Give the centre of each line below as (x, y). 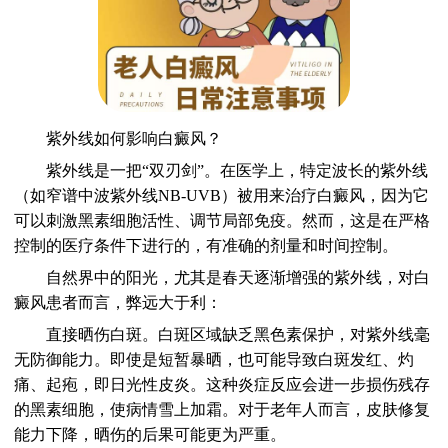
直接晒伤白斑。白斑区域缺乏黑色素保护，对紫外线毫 (222, 334)
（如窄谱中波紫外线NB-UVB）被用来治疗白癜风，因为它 (222, 195)
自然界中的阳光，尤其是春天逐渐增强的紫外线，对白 (222, 277)
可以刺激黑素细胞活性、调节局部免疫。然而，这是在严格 (222, 220)
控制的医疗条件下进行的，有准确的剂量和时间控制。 (206, 245)
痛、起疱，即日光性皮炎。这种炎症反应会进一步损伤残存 (222, 384)
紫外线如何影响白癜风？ (118, 138)
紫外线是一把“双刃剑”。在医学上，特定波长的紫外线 (221, 170)
